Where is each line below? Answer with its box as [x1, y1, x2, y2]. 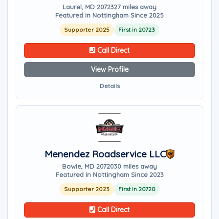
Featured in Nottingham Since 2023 [55, 171, 164, 178]
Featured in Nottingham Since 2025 [55, 11, 164, 19]
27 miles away [114, 3, 156, 11]
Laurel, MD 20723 [63, 3, 114, 11]
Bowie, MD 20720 [62, 162, 114, 170]
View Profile [90, 65, 129, 74]
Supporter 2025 [64, 26, 109, 33]
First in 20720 [118, 185, 155, 193]
